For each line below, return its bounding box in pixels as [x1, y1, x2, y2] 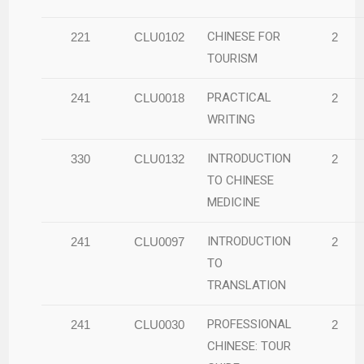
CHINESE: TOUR [207, 338, 292, 353]
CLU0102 [133, 29, 184, 44]
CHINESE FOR [207, 28, 281, 44]
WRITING [207, 111, 256, 127]
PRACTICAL [207, 89, 272, 105]
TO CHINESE [207, 172, 275, 188]
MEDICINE [207, 194, 261, 210]
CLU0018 [133, 90, 184, 105]
